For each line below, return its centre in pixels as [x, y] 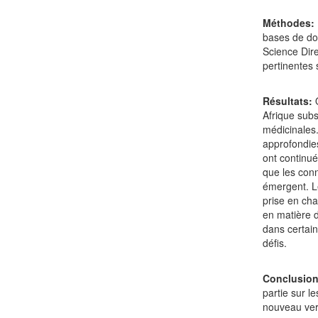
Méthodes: [289, 22]
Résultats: [289, 100]
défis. [275, 242]
